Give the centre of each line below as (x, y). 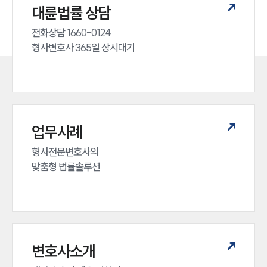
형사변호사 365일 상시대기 (83, 48)
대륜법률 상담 (71, 13)
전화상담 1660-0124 (72, 33)
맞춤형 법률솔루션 (66, 167)
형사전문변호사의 (66, 152)
